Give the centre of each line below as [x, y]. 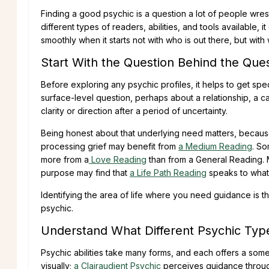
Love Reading [118, 159]
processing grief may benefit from [110, 146]
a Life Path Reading [168, 172]
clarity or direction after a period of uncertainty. [134, 110]
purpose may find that [85, 172]
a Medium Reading [215, 146]
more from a [65, 159]
